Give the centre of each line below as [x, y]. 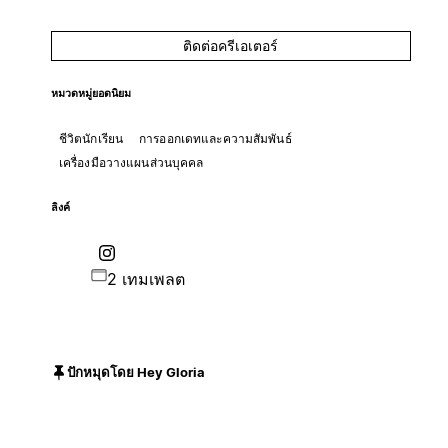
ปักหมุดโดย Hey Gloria [135, 372]
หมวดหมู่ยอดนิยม [90, 93]
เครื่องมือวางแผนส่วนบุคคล [131, 162]
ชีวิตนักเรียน [90, 138]
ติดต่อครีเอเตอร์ [231, 45]
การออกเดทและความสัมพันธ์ [215, 138]
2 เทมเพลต [145, 278]
